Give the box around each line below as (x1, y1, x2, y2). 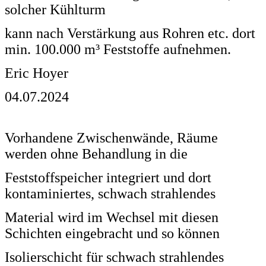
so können (161, 225, 220, 241)
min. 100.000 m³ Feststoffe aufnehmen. (5, 41, 235, 57)
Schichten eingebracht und (5, 225, 161, 241)
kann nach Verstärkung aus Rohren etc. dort (5, 25, 255, 41)
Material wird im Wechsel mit (5, 209, 182, 225)
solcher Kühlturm (5, 1, 106, 17)
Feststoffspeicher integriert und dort (5, 169, 211, 185)
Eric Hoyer (5, 65, 68, 81)
